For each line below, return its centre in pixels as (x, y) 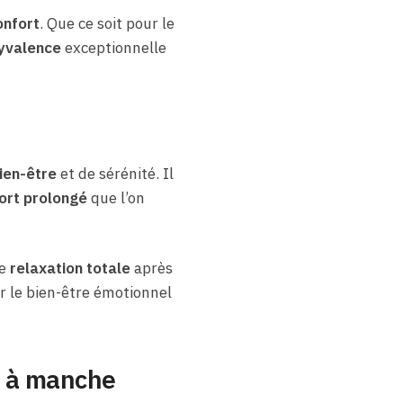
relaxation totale (70, 268)
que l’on (116, 197)
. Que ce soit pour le (107, 23)
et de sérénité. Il (115, 173)
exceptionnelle (113, 47)
